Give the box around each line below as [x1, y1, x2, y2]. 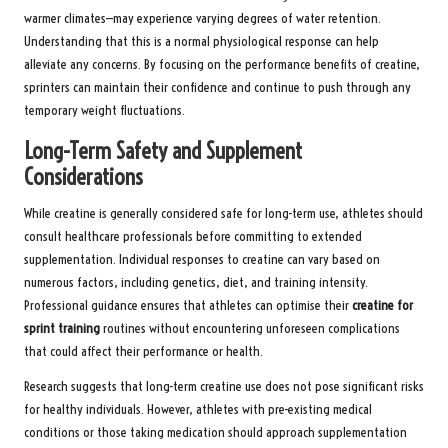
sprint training [24, 320, 100, 338]
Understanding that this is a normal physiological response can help [24, 33, 379, 51]
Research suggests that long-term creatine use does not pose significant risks [24, 378, 424, 396]
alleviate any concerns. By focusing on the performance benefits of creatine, [24, 56, 420, 74]
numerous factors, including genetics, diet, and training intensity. [24, 274, 368, 292]
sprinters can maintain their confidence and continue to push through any [24, 79, 411, 97]
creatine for [352, 297, 413, 315]
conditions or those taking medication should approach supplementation [24, 424, 407, 442]
